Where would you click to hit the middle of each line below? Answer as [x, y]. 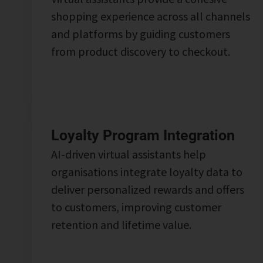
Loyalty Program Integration [143, 135]
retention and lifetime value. [121, 224]
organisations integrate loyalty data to [146, 171]
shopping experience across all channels [150, 16]
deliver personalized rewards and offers [147, 189]
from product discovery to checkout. [140, 51]
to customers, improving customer [136, 207]
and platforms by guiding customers [140, 33]
